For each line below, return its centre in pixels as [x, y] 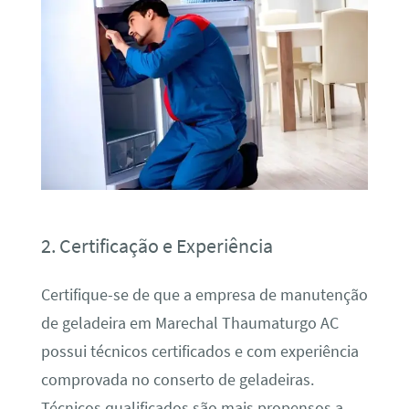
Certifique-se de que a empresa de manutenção [204, 294]
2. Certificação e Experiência [157, 245]
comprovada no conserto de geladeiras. [177, 379]
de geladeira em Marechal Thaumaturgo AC [189, 323]
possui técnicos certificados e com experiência [199, 351]
